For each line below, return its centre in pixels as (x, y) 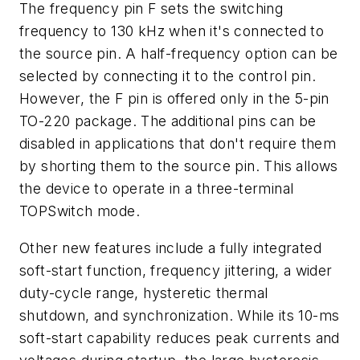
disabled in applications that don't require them (178, 144)
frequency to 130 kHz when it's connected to (172, 31)
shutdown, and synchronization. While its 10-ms (180, 315)
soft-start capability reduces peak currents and (180, 337)
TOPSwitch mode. (80, 211)
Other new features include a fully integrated (170, 247)
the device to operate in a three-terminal (157, 189)
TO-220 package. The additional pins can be (168, 121)
